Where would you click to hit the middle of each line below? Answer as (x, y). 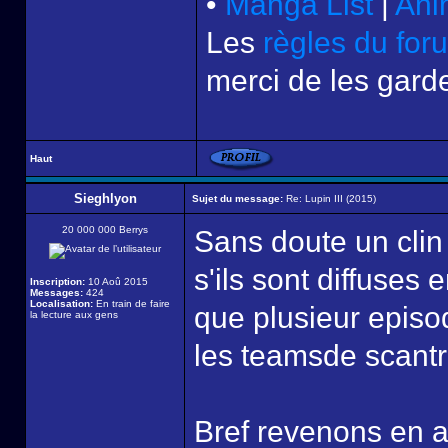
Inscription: (57, 281)
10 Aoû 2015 (116, 281)
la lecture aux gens (74, 314)
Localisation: (61, 303)
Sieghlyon (105, 198)
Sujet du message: (237, 198)
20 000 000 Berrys (105, 229)
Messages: (56, 292)
